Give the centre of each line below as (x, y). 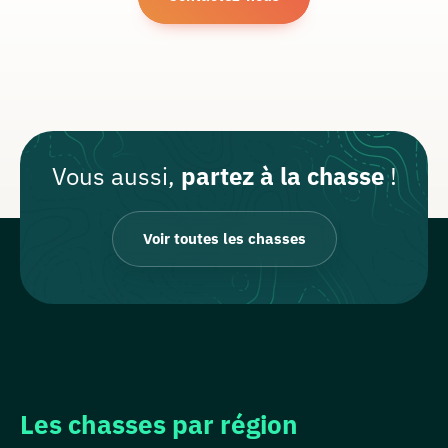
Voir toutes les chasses (224, 239)
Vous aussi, (116, 176)
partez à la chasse (282, 176)
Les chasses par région (159, 424)
